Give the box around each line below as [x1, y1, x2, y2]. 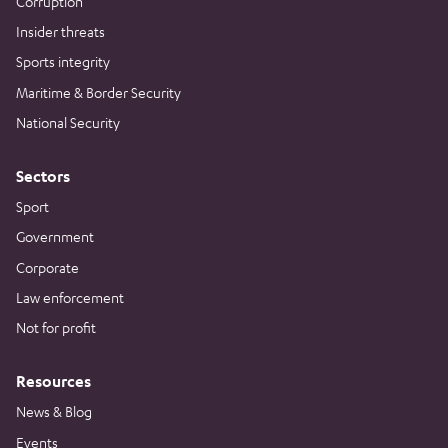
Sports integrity [16, 52, 110, 71]
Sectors [16, 166, 70, 187]
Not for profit [16, 318, 96, 337]
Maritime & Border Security [16, 82, 181, 101]
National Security [16, 113, 120, 132]
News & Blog [16, 402, 92, 421]
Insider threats [16, 22, 105, 41]
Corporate [16, 257, 79, 276]
